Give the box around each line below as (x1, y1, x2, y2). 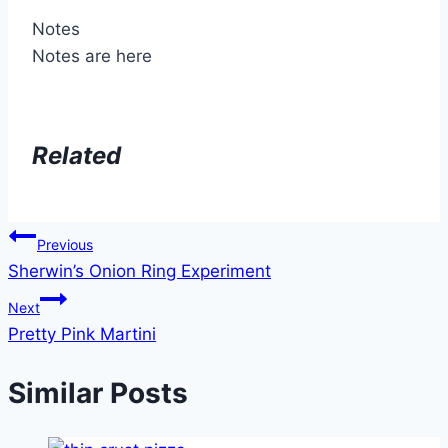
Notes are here (32, 46, 152, 67)
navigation (7, 267, 150, 302)
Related (32, 141, 121, 171)
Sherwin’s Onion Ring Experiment (8, 261, 271, 282)
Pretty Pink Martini (8, 324, 156, 345)
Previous (37, 236, 93, 254)
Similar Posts (8, 375, 188, 410)
